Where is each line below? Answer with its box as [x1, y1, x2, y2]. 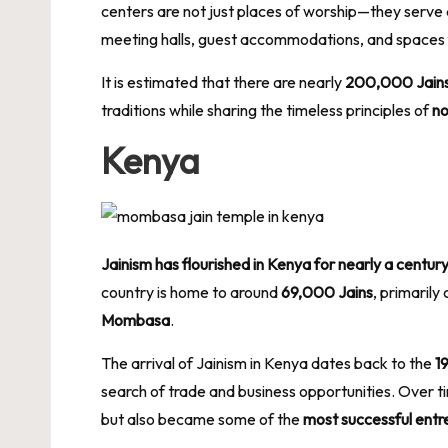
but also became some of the [101, 408, 303, 429]
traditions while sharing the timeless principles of [101, 99, 432, 120]
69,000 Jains [281, 281, 373, 302]
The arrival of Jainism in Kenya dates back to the [101, 352, 435, 373]
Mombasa [101, 309, 170, 330]
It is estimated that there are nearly [101, 71, 345, 92]
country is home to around [101, 281, 281, 302]
